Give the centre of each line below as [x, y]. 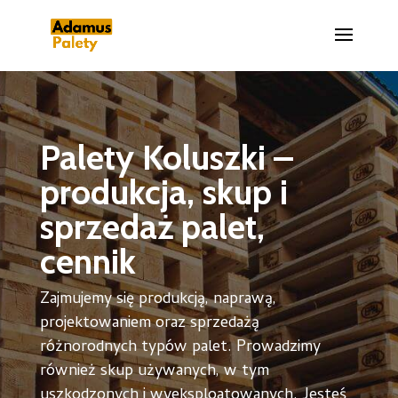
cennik [88, 261]
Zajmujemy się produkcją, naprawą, [158, 300]
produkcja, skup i [163, 192]
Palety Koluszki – [166, 157]
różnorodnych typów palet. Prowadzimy [180, 348]
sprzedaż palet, [152, 227]
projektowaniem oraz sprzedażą [149, 324]
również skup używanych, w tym [154, 372]
